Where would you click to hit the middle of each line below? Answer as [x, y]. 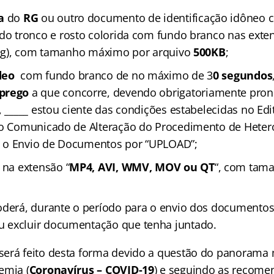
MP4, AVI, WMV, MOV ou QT [142, 167]
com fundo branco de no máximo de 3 [114, 75]
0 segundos [243, 75]
